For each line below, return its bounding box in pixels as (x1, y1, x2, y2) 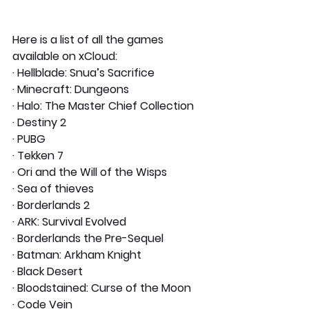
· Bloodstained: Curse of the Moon (12, 279, 191, 296)
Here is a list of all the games (12, 31, 166, 48)
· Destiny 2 (12, 114, 66, 130)
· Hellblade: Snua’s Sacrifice (12, 64, 154, 81)
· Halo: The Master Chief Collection (12, 97, 194, 114)
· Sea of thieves (12, 180, 94, 197)
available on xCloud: (12, 48, 117, 64)
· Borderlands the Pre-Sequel (12, 230, 163, 246)
